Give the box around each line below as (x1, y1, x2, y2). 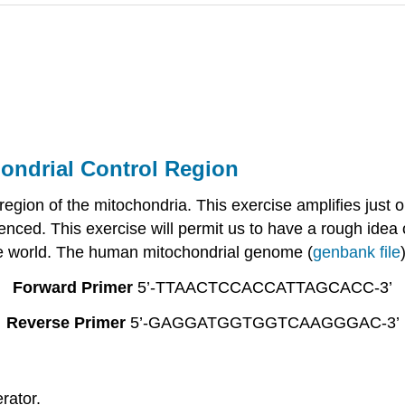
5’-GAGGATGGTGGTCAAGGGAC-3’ (125, 313, 400, 332)
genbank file (313, 243, 400, 262)
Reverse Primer (5, 313, 126, 332)
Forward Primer (13, 278, 133, 297)
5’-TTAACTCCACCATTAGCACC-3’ (133, 278, 392, 297)
